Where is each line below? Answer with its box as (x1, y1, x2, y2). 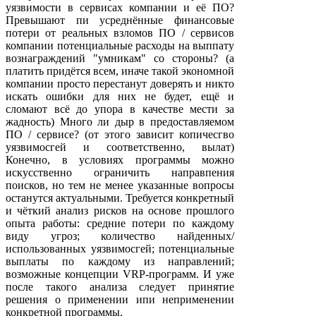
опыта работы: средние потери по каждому (6, 217, 234, 230)
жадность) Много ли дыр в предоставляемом (6, 116, 234, 128)
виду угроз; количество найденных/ (6, 230, 234, 243)
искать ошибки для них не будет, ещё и (6, 90, 234, 103)
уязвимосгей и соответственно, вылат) (6, 141, 234, 154)
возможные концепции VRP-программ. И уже (6, 268, 234, 281)
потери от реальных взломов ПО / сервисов (6, 27, 234, 39)
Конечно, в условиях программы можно (6, 154, 234, 166)
